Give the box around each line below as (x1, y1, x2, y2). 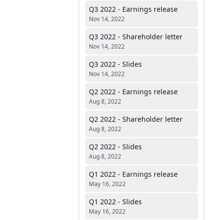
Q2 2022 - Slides (89, 142, 142, 151)
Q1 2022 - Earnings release (89, 169, 178, 179)
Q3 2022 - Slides (89, 59, 142, 69)
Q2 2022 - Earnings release (89, 87, 178, 96)
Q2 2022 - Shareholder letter (89, 114, 183, 124)
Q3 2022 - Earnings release (89, 4, 178, 14)
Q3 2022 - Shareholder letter (89, 32, 183, 41)
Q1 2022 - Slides (89, 197, 142, 206)
